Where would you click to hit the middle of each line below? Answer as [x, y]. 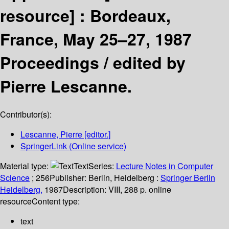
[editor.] [96, 134]
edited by [149, 62]
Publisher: [69, 178]
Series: [102, 166]
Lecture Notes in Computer [165, 166]
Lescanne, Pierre [51, 134]
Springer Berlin [188, 178]
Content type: [56, 201]
